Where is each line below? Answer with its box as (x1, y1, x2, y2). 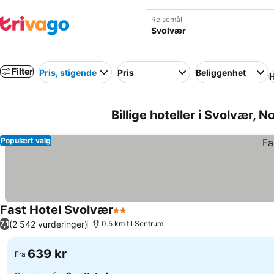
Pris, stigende (39, 67, 97, 78)
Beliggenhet (196, 67, 246, 78)
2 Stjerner (113, 210, 158, 223)
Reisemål (150, 15, 182, 24)
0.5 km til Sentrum (102, 219, 163, 228)
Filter (12, 66, 33, 76)
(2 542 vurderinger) (9, 218, 87, 229)
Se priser (128, 210, 169, 223)
